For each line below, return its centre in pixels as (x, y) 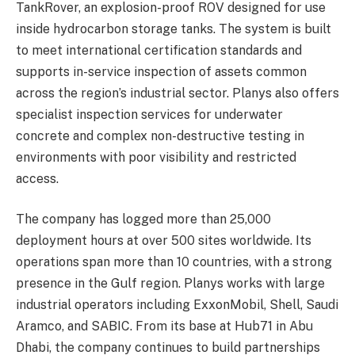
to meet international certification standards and (159, 50)
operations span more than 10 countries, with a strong (174, 262)
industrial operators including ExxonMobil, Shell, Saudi (177, 305)
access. (37, 178)
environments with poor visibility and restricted (156, 157)
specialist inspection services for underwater (149, 114)
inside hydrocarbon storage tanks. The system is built (174, 29)
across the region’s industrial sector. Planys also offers (177, 93)
